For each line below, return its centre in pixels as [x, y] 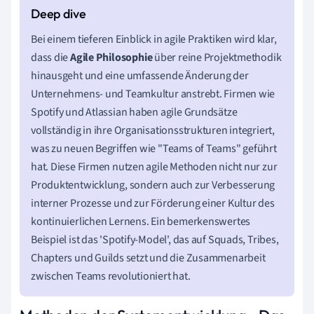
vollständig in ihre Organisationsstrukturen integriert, [153, 130]
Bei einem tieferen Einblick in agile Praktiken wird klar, [154, 39]
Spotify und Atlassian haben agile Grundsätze [134, 112]
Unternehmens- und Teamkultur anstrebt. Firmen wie [153, 94]
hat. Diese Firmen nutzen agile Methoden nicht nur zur [154, 166]
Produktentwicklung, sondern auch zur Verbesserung [153, 185]
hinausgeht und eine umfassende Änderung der [140, 75]
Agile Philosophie [111, 57]
